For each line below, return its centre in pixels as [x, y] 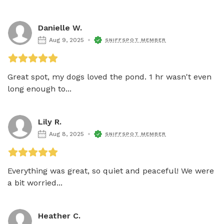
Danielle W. [60, 27]
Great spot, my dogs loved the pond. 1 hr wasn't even [109, 76]
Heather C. [59, 215]
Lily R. [50, 121]
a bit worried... [35, 182]
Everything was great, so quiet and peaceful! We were [111, 170]
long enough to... [39, 88]
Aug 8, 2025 [66, 134]
